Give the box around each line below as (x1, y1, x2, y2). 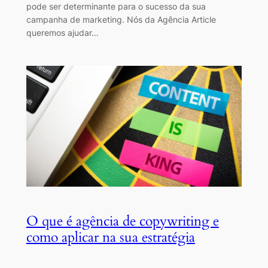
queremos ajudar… (26, 27, 99, 38)
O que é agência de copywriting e (26, 212, 219, 231)
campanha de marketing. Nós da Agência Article (26, 14, 216, 25)
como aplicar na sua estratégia (26, 228, 195, 247)
